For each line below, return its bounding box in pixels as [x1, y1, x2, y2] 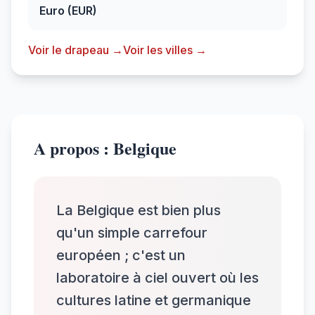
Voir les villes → [123, 42, 207, 57]
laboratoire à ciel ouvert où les [56, 269, 259, 286]
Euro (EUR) [39, 3, 97, 18]
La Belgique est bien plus [56, 201, 221, 219]
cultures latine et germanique [56, 291, 251, 309]
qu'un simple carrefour [56, 224, 207, 241]
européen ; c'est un [56, 246, 186, 264]
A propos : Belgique [34, 135, 176, 160]
